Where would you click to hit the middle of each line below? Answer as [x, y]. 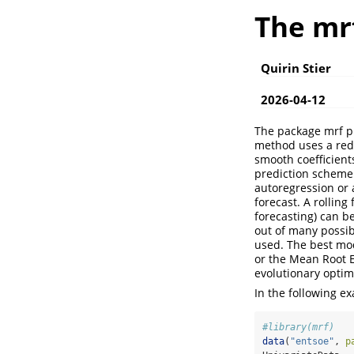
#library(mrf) [298, 327]
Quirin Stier [296, 68]
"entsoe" [312, 341]
